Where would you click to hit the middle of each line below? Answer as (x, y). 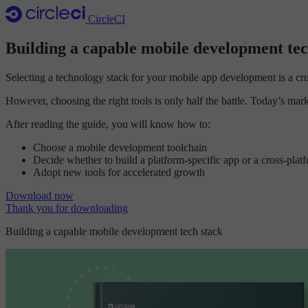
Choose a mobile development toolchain (120, 147)
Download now (40, 195)
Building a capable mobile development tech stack (114, 231)
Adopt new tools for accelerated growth (119, 172)
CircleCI (107, 19)
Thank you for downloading (67, 208)
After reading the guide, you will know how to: (108, 124)
